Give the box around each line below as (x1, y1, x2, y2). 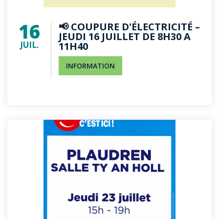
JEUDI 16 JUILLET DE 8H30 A (59, 30, 191, 43)
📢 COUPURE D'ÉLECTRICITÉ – (59, 20, 200, 33)
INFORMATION (66, 61, 115, 70)
